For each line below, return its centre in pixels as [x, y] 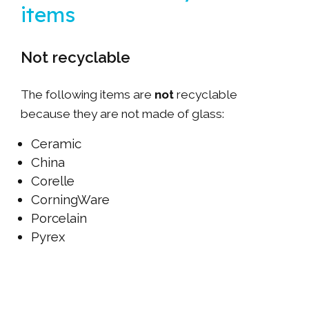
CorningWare [70, 200]
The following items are [88, 95]
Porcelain [59, 218]
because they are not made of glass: [122, 114]
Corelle [53, 181]
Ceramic [56, 144]
